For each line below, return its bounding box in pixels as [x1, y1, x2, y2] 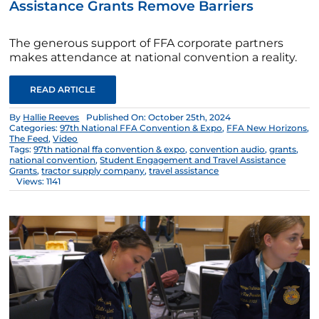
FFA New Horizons [226, 122, 308, 133]
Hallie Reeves [23, 112, 80, 122]
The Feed [9, 133, 49, 144]
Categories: [9, 122, 61, 133]
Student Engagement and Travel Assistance [100, 155, 286, 165]
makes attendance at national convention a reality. [9, 51, 298, 64]
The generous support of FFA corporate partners [9, 36, 284, 50]
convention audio [189, 144, 266, 155]
